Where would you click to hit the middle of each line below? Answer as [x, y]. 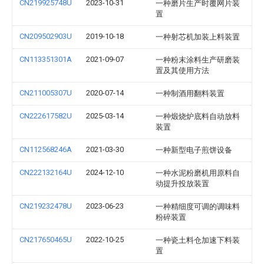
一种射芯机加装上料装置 [198, 37]
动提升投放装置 [182, 184]
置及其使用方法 [182, 70]
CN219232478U [46, 206]
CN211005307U [46, 93]
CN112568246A [46, 149]
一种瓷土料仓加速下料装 [198, 240]
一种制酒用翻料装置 [190, 93]
